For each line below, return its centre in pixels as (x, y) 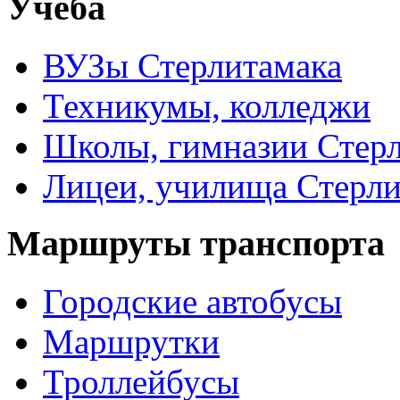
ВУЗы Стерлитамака (192, 65)
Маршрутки (131, 342)
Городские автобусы (192, 302)
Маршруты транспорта (196, 244)
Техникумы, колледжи (207, 105)
